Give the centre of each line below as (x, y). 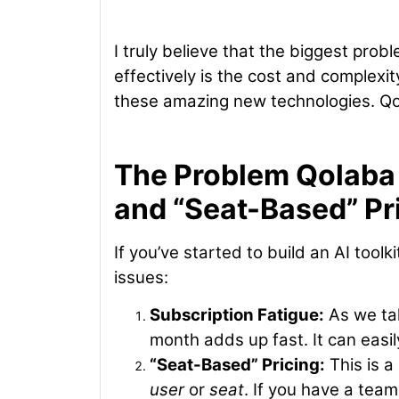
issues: (141, 277)
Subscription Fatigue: (237, 315)
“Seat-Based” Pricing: (237, 365)
